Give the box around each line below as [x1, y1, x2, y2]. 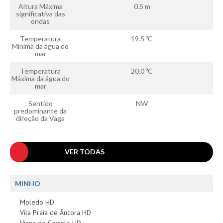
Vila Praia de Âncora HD [20, 208, 91, 217]
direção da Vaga [16, 113, 65, 122]
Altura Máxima [18, 1, 63, 10]
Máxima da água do [11, 74, 70, 83]
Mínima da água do [12, 41, 69, 50]
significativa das [15, 9, 65, 18]
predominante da [14, 106, 67, 115]
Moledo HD [20, 197, 54, 207]
